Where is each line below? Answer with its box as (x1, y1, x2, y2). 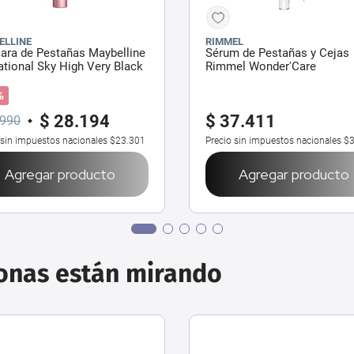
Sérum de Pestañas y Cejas (205, 45, 349, 60)
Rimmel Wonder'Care (205, 58, 316, 73)
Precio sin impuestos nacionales (205, 134, 341, 146)
